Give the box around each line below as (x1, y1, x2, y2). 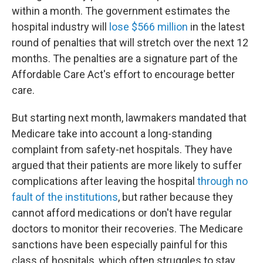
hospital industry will (12, 21, 109, 33)
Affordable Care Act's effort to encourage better (12, 68, 235, 80)
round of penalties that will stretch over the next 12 (12, 36, 248, 49)
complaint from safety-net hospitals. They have (12, 143, 232, 156)
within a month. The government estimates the (12, 5, 230, 17)
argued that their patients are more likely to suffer (12, 159, 242, 171)
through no (197, 175, 248, 187)
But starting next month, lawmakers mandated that (12, 112, 247, 124)
